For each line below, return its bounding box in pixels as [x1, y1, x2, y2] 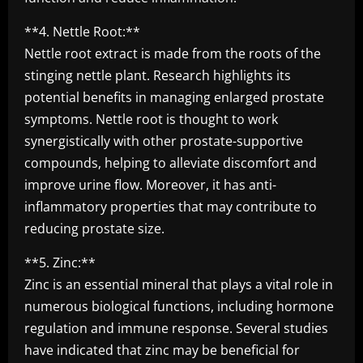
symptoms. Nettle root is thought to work [24, 110, 278, 128]
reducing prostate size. [24, 220, 164, 237]
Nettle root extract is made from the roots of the [24, 45, 321, 62]
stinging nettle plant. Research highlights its [24, 66, 291, 84]
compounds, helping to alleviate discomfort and [24, 154, 317, 172]
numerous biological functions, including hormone [24, 297, 334, 315]
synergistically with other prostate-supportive [24, 132, 303, 150]
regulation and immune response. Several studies [24, 319, 328, 337]
